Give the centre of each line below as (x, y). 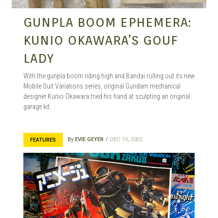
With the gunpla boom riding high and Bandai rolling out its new (109, 76)
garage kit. (37, 107)
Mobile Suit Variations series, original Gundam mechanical (102, 86)
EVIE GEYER (89, 140)
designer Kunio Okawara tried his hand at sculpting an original (107, 97)
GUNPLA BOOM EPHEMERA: (107, 22)
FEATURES (43, 140)
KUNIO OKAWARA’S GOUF (100, 40)
